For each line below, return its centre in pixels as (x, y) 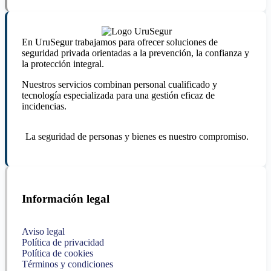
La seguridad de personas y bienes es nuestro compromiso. (137, 136)
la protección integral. (63, 64)
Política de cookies (57, 253)
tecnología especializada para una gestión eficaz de (118, 95)
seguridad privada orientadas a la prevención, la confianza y (135, 53)
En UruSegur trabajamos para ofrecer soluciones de (120, 42)
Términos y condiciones (67, 264)
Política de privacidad (63, 243)
